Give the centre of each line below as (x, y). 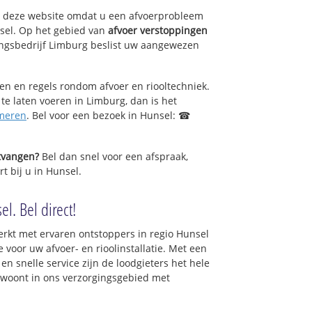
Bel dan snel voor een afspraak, (114, 156)
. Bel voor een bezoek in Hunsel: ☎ (108, 115)
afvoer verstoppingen (158, 31)
